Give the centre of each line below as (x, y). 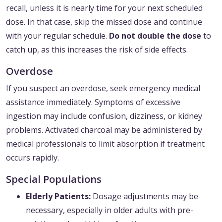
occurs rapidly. (32, 158)
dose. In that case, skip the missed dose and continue (104, 22)
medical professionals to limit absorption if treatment (105, 144)
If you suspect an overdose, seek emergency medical (103, 88)
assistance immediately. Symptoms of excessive (93, 102)
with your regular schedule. (57, 36)
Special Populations (54, 179)
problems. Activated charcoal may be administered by (104, 130)
